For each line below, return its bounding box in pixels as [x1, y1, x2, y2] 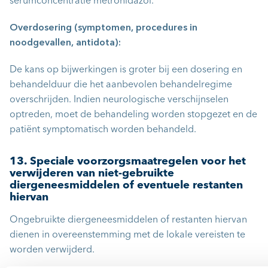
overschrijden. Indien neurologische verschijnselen [10, 95, 229, 105]
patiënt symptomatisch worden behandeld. [10, 125, 196, 135]
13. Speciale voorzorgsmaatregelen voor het [10, 156, 246, 167]
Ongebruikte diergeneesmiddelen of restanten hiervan [10, 215, 247, 226]
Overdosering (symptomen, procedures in [10, 23, 197, 33]
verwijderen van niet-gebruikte [10, 168, 174, 179]
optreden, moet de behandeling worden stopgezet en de [10, 110, 257, 120]
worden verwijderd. [10, 245, 95, 255]
